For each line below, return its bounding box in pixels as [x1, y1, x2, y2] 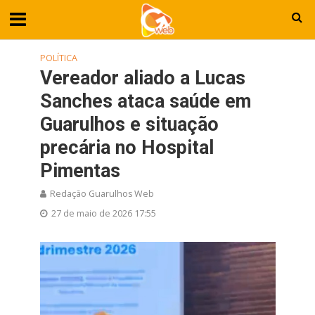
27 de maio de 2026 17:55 [51, 207, 156, 219]
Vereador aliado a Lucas [39, 67, 245, 89]
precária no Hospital [39, 136, 214, 159]
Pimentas [39, 160, 120, 182]
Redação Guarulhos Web [49, 188, 154, 200]
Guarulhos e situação [39, 113, 219, 136]
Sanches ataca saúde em [39, 90, 251, 112]
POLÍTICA [39, 52, 77, 64]
